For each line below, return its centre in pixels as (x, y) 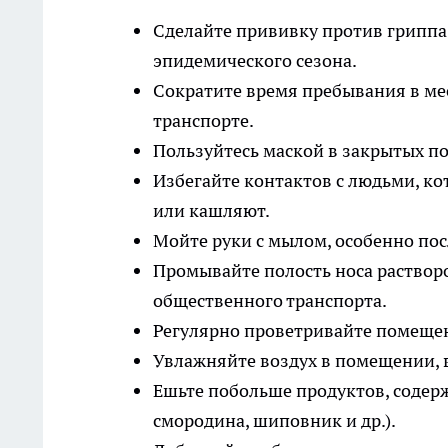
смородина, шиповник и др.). (274, 420)
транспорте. (203, 120)
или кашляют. (211, 210)
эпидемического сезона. (255, 60)
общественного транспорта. (270, 300)
